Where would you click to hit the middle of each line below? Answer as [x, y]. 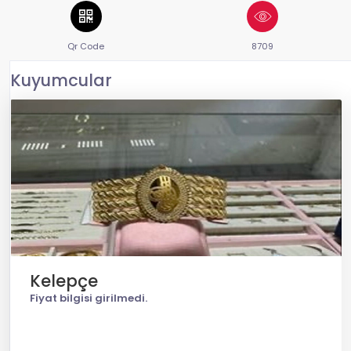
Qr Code [86, 46]
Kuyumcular [61, 80]
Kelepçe [64, 281]
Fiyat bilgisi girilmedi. [89, 298]
